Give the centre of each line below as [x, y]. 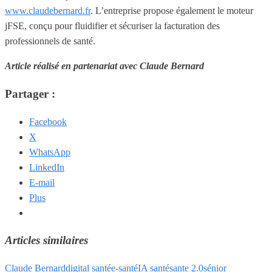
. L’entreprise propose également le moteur [172, 11]
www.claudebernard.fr [48, 11]
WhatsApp [50, 152]
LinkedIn [47, 167]
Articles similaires [46, 240]
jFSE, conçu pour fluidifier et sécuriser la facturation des [112, 26]
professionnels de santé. [50, 41]
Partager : [30, 93]
